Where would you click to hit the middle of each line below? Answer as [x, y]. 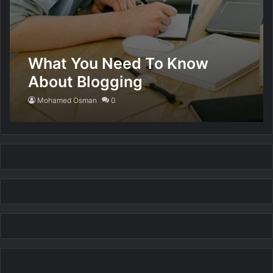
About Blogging [86, 82]
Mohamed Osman [67, 100]
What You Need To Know [119, 63]
